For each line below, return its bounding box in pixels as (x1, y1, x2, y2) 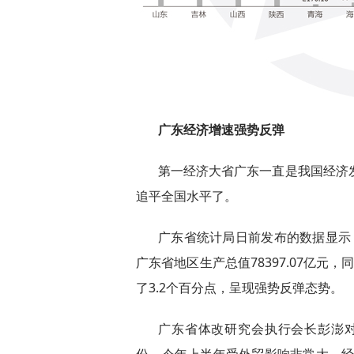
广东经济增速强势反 (158, 121, 272, 138)
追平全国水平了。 (136, 187, 237, 205)
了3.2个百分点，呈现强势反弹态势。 (136, 279, 343, 296)
